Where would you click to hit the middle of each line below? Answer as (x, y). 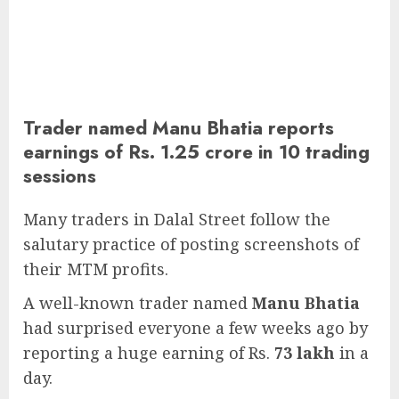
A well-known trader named (138, 303)
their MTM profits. (96, 269)
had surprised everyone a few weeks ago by (195, 328)
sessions (60, 176)
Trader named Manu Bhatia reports (179, 128)
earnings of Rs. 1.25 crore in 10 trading (196, 152)
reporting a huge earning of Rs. (149, 353)
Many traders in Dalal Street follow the (177, 220)
